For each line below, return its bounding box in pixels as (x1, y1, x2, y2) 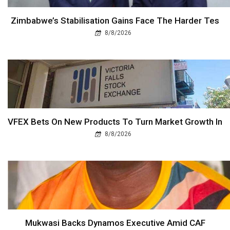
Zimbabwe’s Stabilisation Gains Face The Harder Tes (11, 15, 219, 26)
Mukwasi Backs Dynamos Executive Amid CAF (25, 217, 205, 228)
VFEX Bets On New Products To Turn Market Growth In (8, 116, 222, 127)
